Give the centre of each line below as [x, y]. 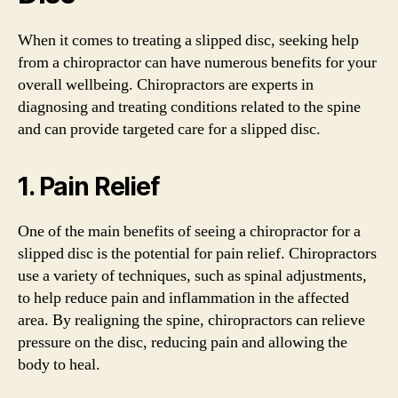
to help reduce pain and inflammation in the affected [183, 298]
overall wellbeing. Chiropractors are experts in [166, 84]
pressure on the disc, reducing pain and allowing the [183, 342]
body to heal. [59, 364]
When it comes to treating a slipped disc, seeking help [188, 40]
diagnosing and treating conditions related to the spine [189, 107]
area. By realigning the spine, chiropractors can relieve [191, 320]
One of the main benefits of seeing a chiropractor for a [189, 231]
